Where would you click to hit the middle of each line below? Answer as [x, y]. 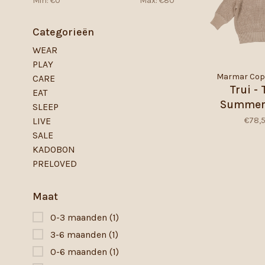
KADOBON [54, 149]
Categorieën [63, 32]
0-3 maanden [80, 217]
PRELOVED [55, 164]
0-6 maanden [80, 252]
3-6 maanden [80, 235]
